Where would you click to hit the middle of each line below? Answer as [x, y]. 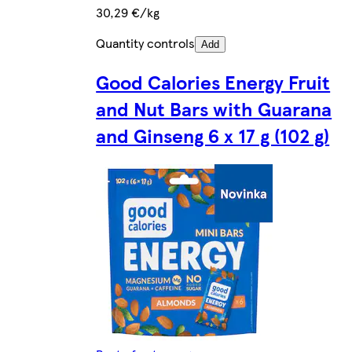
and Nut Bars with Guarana [214, 109]
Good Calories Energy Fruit [213, 82]
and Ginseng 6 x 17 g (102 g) [213, 136]
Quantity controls [146, 43]
